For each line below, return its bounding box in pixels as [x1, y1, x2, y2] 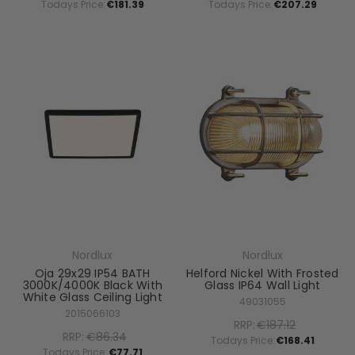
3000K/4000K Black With [22, 277, 162, 293]
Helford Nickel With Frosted [185, 265, 339, 281]
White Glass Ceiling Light [22, 288, 162, 305]
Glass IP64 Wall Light [204, 277, 321, 293]
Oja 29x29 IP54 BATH [34, 265, 151, 281]
